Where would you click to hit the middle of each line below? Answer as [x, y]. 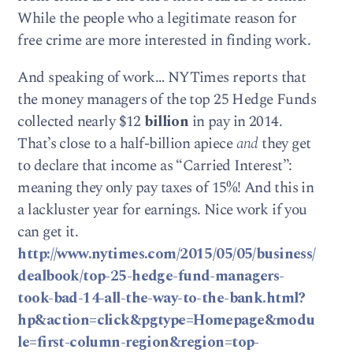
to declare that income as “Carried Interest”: [155, 165]
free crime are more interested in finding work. [164, 40]
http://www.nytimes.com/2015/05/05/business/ [167, 254]
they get [284, 143]
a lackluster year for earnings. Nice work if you [162, 210]
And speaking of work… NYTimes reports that [162, 77]
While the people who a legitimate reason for [157, 18]
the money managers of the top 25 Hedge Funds [167, 99]
